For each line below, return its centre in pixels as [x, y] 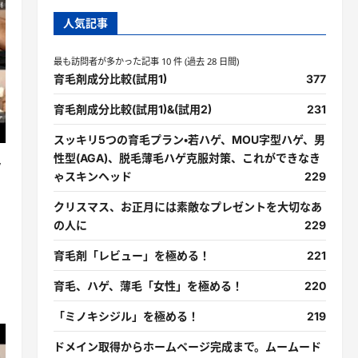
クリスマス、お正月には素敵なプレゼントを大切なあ [187, 207]
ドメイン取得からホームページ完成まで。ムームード [187, 346]
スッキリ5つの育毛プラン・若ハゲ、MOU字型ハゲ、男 [189, 139]
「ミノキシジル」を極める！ [126, 316]
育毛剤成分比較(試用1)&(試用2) [132, 109]
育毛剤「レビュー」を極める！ [131, 255]
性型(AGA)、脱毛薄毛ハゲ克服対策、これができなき [187, 158]
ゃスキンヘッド [92, 176]
